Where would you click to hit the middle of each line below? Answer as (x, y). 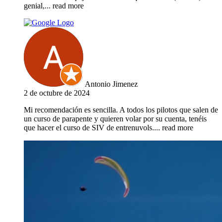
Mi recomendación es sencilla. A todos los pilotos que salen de (121, 110)
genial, (34, 6)
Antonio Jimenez (111, 84)
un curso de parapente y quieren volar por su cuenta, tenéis (115, 119)
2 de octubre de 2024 (57, 93)
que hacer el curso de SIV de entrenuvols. (89, 128)
